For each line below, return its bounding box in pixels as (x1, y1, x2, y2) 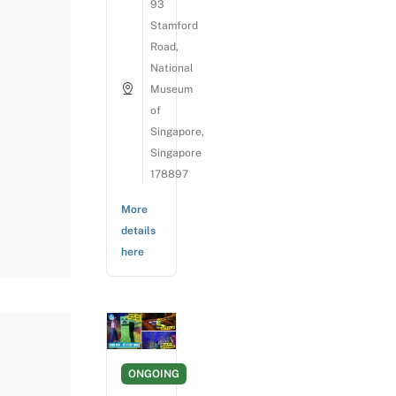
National (150, 61, 194, 74)
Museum (150, 82, 193, 95)
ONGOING (128, 367, 179, 380)
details (121, 224, 156, 237)
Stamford (150, 19, 198, 32)
